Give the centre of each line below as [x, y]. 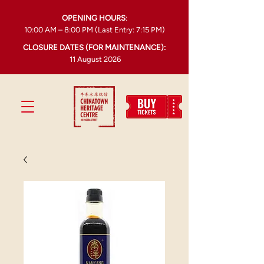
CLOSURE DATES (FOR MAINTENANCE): [94, 47]
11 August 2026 [94, 59]
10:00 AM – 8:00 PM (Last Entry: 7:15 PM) [94, 30]
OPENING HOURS [93, 18]
